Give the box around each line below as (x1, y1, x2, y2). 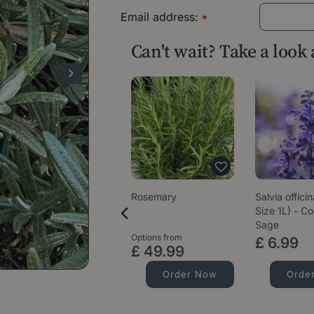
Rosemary (130, 190, 177, 203)
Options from (130, 232, 182, 243)
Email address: (120, 9, 202, 24)
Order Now (163, 268, 218, 280)
